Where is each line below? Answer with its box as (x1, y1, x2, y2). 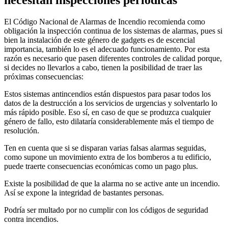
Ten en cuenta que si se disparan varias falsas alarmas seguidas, (4, 143, 206, 152)
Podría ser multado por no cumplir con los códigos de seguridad (4, 205, 208, 214)
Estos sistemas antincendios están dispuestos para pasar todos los (4, 89, 211, 98)
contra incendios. (4, 214, 59, 223)
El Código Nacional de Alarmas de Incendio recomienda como (4, 17, 205, 26)
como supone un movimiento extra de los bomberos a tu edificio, (4, 152, 211, 161)
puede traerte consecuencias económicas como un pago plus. (4, 161, 198, 170)
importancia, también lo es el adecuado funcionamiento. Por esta (4, 44, 210, 53)
